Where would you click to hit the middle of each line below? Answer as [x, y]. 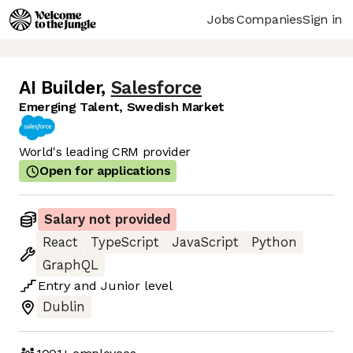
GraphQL [71, 266]
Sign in [322, 19]
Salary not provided [107, 220]
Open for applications [105, 171]
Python [274, 243]
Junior [121, 286]
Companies [269, 19]
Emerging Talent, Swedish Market [122, 107]
